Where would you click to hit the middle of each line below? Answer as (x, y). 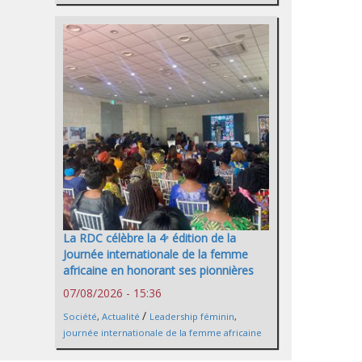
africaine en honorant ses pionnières (158, 271)
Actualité (121, 317)
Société (80, 317)
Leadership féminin (192, 317)
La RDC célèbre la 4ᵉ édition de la (149, 238)
